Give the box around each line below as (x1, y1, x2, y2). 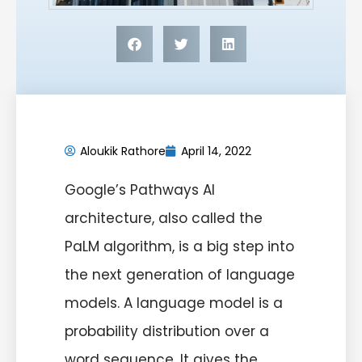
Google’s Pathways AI (65, 179, 215, 200)
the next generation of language (65, 264, 295, 284)
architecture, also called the (65, 208, 263, 228)
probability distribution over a (65, 321, 269, 341)
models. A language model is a (65, 293, 283, 313)
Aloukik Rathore (80, 142, 166, 159)
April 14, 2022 (181, 142, 251, 159)
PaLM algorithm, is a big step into (65, 236, 294, 256)
